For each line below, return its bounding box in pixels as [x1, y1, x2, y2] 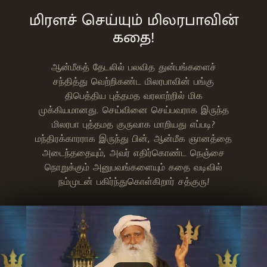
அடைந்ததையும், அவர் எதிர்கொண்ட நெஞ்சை [42, 146, 225, 159]
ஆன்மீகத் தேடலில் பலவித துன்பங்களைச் [51, 60, 216, 73]
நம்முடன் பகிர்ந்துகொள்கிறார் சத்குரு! [58, 175, 209, 187]
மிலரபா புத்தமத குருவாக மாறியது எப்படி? [52, 117, 215, 130]
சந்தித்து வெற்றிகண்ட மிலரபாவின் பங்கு [53, 74, 214, 87]
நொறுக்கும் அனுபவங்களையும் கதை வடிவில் [45, 160, 222, 173]
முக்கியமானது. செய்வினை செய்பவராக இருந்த [38, 103, 229, 116]
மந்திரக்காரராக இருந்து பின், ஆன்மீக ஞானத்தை [35, 132, 232, 144]
